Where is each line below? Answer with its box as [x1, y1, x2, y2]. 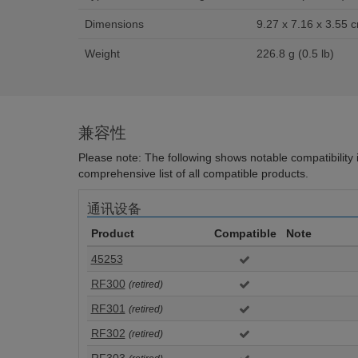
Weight [84, 47, 120, 60]
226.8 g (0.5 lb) [256, 47, 334, 60]
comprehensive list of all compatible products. [78, 167, 308, 180]
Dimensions [84, 18, 144, 30]
